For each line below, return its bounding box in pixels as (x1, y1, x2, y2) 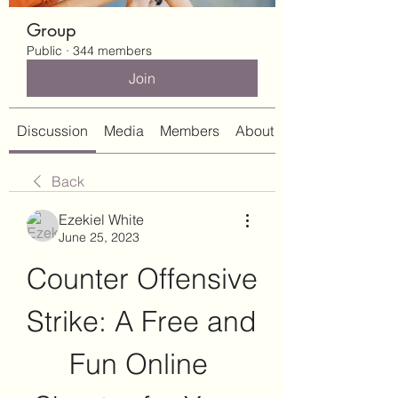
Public (27, 43, 62, 59)
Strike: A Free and (27, 304, 257, 338)
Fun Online (68, 346, 208, 381)
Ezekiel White (59, 211, 144, 228)
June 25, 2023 (59, 229, 139, 245)
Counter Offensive (27, 261, 258, 296)
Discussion (17, 122, 88, 139)
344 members (73, 43, 152, 59)
